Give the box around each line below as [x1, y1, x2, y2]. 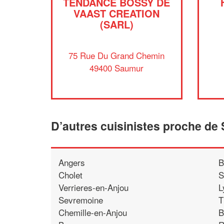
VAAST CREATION [73, 6, 160, 20]
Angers [58, 155, 85, 168]
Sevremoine [58, 193, 103, 206]
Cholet [58, 168, 82, 181]
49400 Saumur [89, 61, 144, 74]
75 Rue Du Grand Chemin [68, 48, 165, 61]
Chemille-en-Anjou [58, 205, 127, 218]
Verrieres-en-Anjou [58, 180, 128, 193]
